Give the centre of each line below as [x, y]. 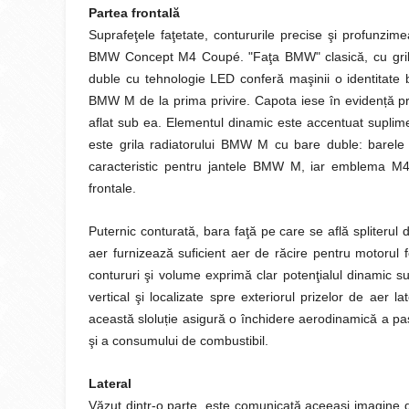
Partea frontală [134, 13]
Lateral [110, 383]
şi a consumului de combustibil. [178, 341]
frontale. [112, 188]
